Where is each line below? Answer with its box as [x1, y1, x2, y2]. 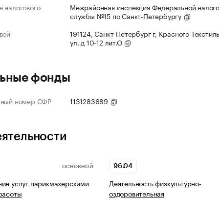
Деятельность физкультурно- [109, 177, 201, 189]
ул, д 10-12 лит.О [70, 37, 124, 48]
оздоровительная [109, 188, 165, 199]
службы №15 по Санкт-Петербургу [70, 10, 183, 22]
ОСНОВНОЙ [62, 164, 93, 169]
